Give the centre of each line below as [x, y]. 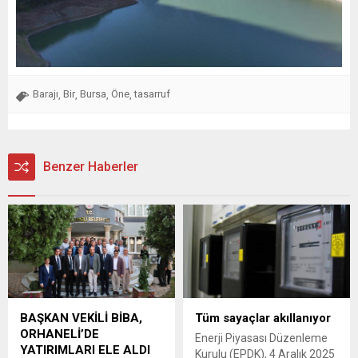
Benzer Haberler [91, 166]
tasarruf [152, 93]
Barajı [46, 93]
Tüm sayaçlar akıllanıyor [263, 318]
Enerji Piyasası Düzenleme [261, 338]
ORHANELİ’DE [60, 334]
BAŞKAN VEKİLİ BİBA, [81, 318]
